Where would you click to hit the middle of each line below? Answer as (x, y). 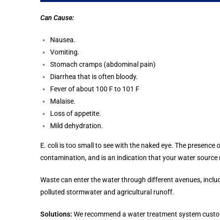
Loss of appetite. (76, 113)
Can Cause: (57, 17)
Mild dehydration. (77, 125)
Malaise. (63, 101)
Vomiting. (65, 52)
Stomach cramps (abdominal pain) (103, 64)
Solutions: (56, 214)
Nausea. (63, 40)
